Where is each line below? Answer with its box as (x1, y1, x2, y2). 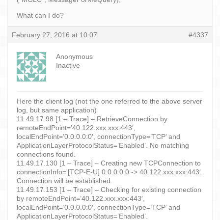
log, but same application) (17, 106, 97, 114)
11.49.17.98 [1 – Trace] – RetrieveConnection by (17, 114, 167, 123)
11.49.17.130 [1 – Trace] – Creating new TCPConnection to (17, 159, 201, 167)
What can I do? (17, 11, 64, 19)
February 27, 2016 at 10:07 (12, 30, 97, 39)
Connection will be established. (17, 176, 112, 185)
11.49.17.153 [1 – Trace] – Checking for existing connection (17, 185, 201, 193)
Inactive (56, 61, 80, 69)
